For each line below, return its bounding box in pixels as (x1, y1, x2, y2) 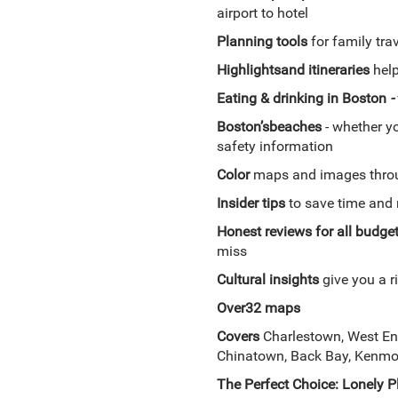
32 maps (244, 299, 300, 316)
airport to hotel (216, 4, 308, 21)
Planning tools (216, 33, 307, 50)
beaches (268, 118, 325, 135)
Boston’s (216, 118, 269, 135)
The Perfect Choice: (216, 376, 342, 393)
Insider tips (216, 195, 285, 211)
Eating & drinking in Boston (216, 90, 386, 107)
